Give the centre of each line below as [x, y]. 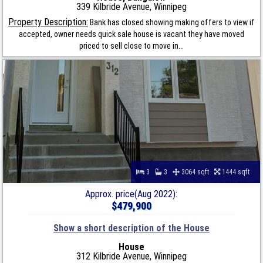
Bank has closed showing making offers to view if [171, 22]
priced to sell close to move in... [131, 45]
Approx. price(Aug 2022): [131, 194]
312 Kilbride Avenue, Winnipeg [131, 256]
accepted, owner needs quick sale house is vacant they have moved [131, 34]
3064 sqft [197, 172]
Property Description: [48, 22]
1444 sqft [237, 172]
